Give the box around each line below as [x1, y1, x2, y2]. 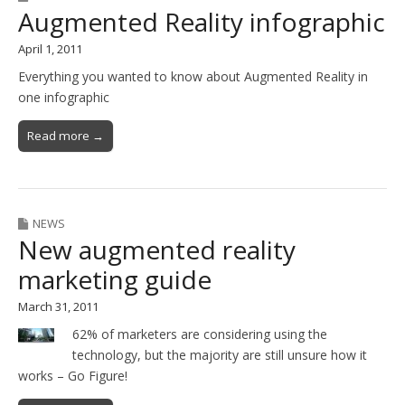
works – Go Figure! [18, 366, 127, 384]
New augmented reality [18, 232, 296, 268]
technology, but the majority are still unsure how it [72, 345, 367, 363]
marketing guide [18, 262, 212, 297]
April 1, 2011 [18, 41, 82, 58]
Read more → [27, 127, 104, 145]
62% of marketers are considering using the [72, 325, 327, 343]
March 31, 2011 [18, 298, 99, 316]
